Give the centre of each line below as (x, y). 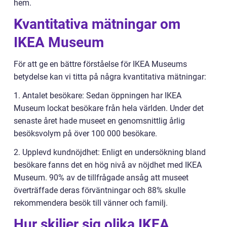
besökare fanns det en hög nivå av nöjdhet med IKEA (108, 165)
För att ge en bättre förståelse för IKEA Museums (100, 64)
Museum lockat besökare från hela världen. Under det (109, 108)
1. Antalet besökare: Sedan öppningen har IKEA (98, 96)
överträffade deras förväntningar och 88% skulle (100, 191)
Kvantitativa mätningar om (97, 24)
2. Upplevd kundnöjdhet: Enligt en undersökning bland (110, 153)
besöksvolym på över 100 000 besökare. (85, 134)
